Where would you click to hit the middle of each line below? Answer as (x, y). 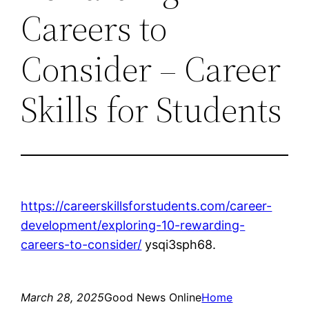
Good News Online (153, 297)
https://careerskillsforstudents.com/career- (147, 206)
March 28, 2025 (63, 297)
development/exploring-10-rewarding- (133, 225)
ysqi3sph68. (179, 244)
